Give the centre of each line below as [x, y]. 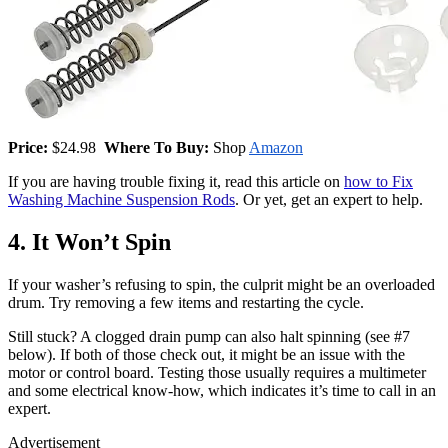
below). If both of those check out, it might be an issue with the [206, 355]
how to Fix [378, 182]
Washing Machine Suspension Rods [121, 200]
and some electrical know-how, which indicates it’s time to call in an [222, 391]
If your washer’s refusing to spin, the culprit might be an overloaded [221, 285]
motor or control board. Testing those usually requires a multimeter [217, 373]
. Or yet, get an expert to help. [331, 200]
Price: [30, 148]
